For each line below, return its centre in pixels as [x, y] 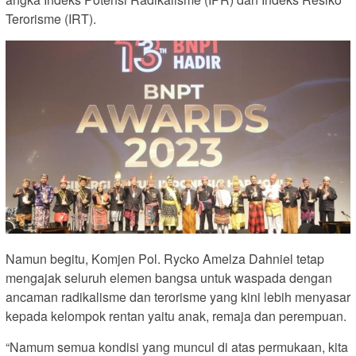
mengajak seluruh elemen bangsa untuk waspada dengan [169, 277]
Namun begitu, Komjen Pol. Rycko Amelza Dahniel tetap [165, 258]
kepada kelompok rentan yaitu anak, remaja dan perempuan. [176, 315]
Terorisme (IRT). [51, 18]
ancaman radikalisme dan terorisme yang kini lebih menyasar [178, 296]
